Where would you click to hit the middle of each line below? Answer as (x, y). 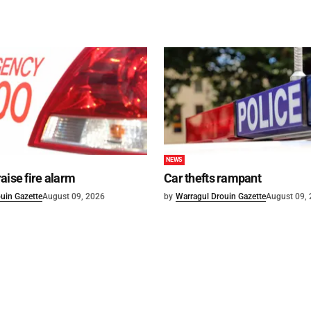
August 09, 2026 (74, 197)
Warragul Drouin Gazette (221, 197)
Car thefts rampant (213, 178)
